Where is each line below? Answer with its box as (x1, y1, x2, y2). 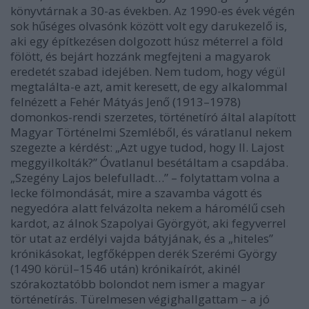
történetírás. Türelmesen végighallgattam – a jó (10, 290, 270, 307)
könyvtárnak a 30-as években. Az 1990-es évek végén (10, 2, 295, 19)
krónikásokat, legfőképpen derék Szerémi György (10, 245, 277, 261)
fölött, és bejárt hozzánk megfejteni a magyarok (10, 48, 270, 64)
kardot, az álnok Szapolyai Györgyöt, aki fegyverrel (10, 215, 286, 231)
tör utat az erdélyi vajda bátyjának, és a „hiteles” (10, 230, 273, 246)
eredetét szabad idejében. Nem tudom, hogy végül (10, 63, 286, 79)
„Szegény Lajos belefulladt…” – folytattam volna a (10, 169, 280, 186)
